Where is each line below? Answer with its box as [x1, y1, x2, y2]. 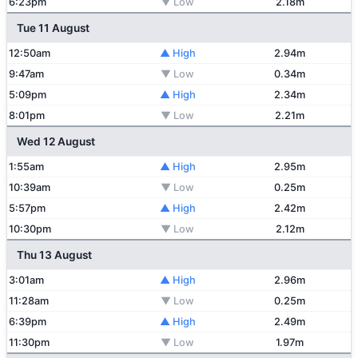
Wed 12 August [17, 135, 95, 148]
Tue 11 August [17, 22, 89, 34]
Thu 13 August [17, 249, 92, 261]
